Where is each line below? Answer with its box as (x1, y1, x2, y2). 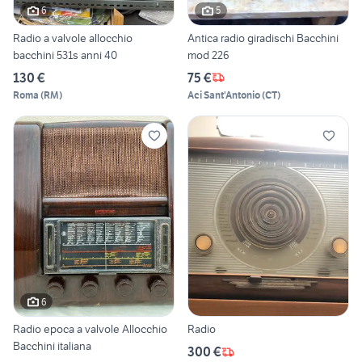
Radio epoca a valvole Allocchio (13, 322, 167, 337)
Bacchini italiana (13, 339, 91, 354)
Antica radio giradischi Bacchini (187, 30, 339, 45)
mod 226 (187, 47, 229, 62)
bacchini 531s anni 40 (13, 47, 117, 62)
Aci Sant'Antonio (187, 88, 260, 101)
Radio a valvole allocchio (13, 30, 133, 45)
